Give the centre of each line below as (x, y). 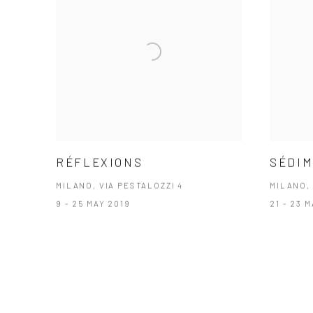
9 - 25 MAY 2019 (93, 202)
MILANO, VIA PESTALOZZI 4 (120, 184)
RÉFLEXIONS (100, 161)
